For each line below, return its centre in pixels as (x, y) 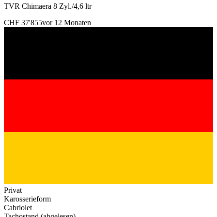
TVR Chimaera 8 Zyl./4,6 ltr (48, 6)
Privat (13, 190)
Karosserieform (27, 199)
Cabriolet (18, 208)
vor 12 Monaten (67, 23)
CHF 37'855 (23, 23)
